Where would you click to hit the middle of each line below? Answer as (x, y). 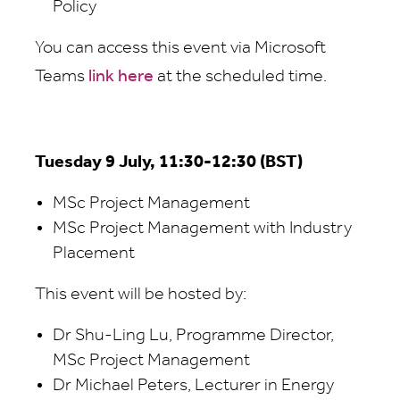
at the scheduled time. (240, 77)
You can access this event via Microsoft (180, 48)
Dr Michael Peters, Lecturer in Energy (193, 386)
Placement (94, 254)
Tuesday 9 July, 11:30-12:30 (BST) (169, 162)
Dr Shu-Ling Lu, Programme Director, (193, 336)
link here (121, 77)
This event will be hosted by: (141, 295)
